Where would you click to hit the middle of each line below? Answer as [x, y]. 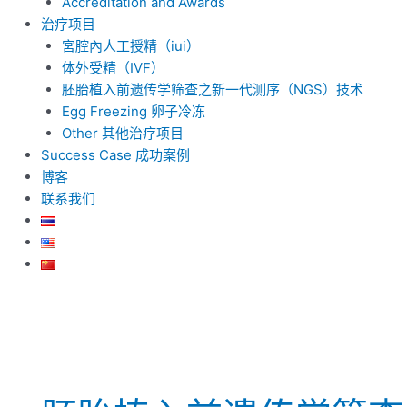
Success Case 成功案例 [115, 154]
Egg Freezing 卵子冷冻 [133, 111]
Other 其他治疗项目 [122, 133]
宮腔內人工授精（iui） [130, 45]
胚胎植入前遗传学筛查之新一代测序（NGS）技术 [212, 89]
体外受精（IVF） [113, 67]
